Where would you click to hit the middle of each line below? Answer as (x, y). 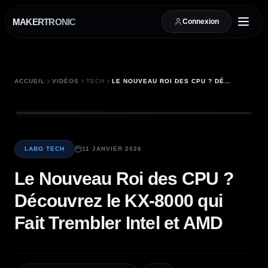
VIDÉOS (66, 81)
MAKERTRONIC (44, 22)
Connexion (201, 22)
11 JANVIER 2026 (112, 149)
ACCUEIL (30, 81)
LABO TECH (45, 149)
